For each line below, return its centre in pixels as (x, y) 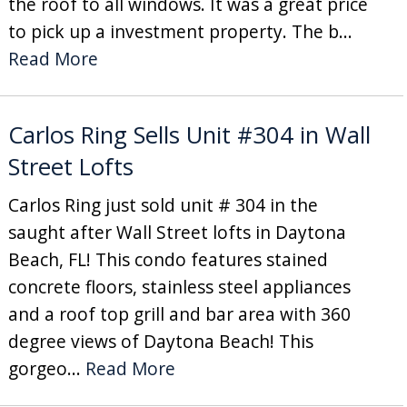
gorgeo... (46, 368)
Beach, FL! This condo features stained (168, 259)
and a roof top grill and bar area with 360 (179, 313)
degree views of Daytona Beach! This (160, 341)
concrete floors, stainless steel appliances (179, 286)
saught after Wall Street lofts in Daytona (177, 232)
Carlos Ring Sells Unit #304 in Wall (189, 134)
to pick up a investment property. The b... (180, 31)
